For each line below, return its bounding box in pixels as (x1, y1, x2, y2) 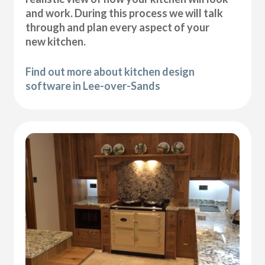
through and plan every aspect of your (25, 21, 210, 34)
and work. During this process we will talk (25, 7, 224, 20)
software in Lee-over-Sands (25, 79, 161, 93)
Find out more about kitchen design (25, 65, 195, 79)
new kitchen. (25, 35, 86, 49)
